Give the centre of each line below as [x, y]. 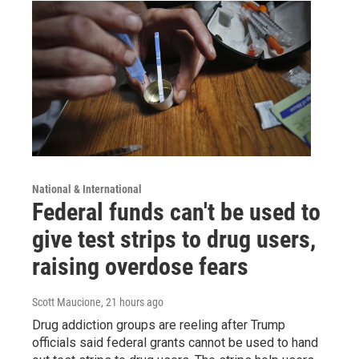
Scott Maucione [67, 302]
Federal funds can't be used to [176, 212]
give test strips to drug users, [174, 239]
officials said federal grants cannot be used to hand [175, 342]
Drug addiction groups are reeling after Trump [159, 325]
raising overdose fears [140, 266]
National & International [87, 189]
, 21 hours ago [132, 302]
